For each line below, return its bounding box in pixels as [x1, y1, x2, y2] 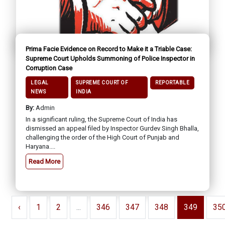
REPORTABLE [155, 79, 189, 85]
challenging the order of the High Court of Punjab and [26, 133, 179, 141]
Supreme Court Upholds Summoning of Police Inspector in [26, 54, 195, 62]
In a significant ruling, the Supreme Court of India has [26, 115, 177, 123]
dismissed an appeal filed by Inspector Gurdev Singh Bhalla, [26, 124, 199, 132]
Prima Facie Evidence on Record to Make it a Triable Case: [26, 45, 192, 53]
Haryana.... [26, 142, 55, 150]
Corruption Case [26, 64, 72, 72]
